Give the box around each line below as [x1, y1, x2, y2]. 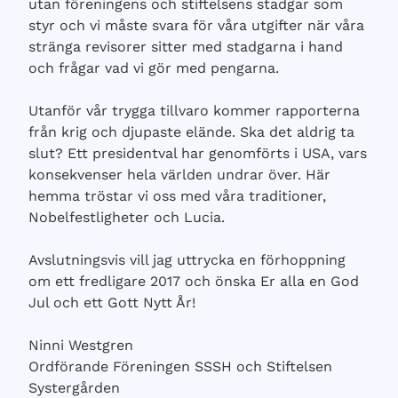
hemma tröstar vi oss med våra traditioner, [28, 187, 326, 204]
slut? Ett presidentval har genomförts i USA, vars [28, 145, 367, 162]
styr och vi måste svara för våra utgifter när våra [28, 17, 364, 34]
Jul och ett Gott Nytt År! [28, 294, 195, 311]
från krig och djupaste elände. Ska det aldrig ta [28, 123, 354, 140]
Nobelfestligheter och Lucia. [28, 209, 225, 226]
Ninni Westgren [28, 337, 133, 354]
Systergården [28, 379, 120, 396]
